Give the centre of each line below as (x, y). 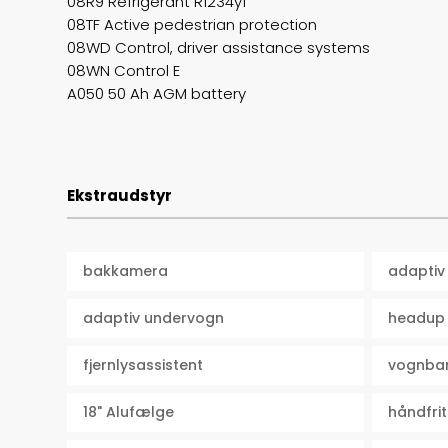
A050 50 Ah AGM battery (157, 94)
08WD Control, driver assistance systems (219, 48)
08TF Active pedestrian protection (192, 25)
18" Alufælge (129, 412)
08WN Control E (124, 71)
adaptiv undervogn (154, 318)
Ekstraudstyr (120, 195)
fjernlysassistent (143, 365)
